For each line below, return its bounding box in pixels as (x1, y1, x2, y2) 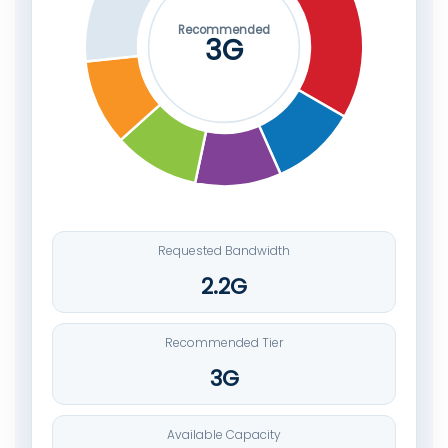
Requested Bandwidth (158, 241, 290, 259)
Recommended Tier (165, 333, 283, 351)
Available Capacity (167, 425, 281, 443)
